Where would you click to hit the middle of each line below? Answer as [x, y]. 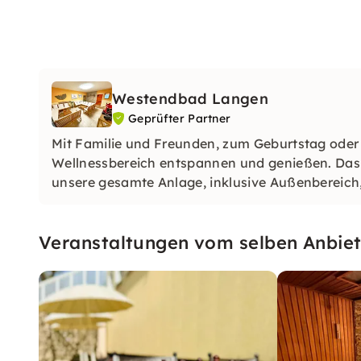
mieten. [76, 201]
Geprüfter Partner [180, 118]
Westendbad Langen [191, 99]
